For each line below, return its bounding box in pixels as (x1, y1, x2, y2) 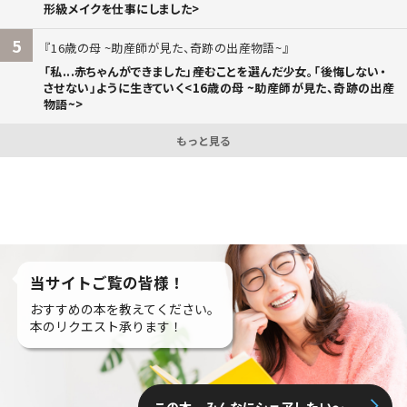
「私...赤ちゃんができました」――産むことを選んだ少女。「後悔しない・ (44, 63, 386, 81)
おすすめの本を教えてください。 (30, 300, 221, 319)
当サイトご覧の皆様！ (30, 272, 185, 294)
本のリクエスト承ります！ (30, 317, 184, 336)
